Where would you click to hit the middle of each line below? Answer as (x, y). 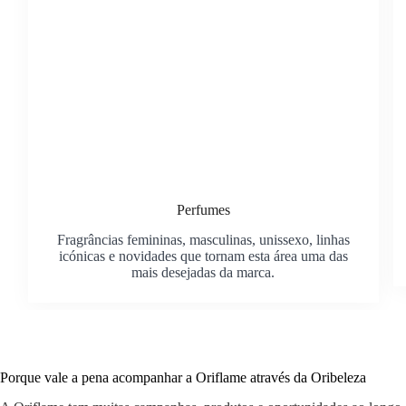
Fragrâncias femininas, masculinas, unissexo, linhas (203, 239)
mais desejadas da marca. (203, 272)
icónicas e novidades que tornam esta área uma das (203, 256)
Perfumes (203, 209)
